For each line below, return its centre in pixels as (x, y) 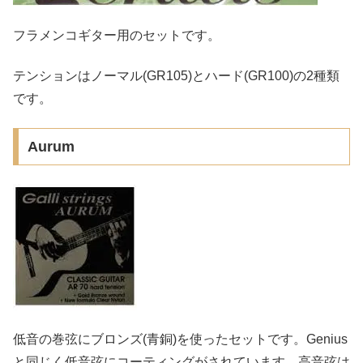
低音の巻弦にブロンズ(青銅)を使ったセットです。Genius (180, 340)
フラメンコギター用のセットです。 (117, 35)
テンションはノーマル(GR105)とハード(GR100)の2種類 (176, 76)
